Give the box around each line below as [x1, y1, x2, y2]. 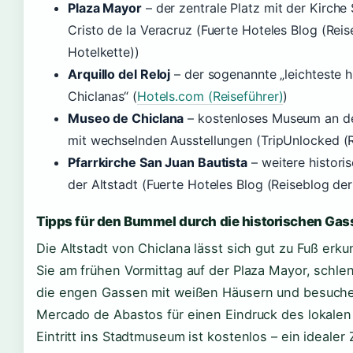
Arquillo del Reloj [68, 65, 171, 82]
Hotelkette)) [68, 43, 139, 60]
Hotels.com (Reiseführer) [136, 87, 284, 104]
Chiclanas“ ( [68, 87, 137, 104]
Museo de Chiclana [68, 110, 184, 126]
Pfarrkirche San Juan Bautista [68, 154, 248, 170]
